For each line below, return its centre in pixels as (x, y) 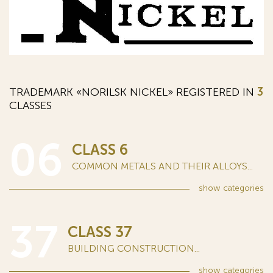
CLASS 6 (100, 150)
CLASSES (30, 106)
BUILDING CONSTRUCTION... (134, 249)
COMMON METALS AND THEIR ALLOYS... (162, 166)
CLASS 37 (100, 232)
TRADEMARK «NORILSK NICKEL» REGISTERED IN (133, 92)
